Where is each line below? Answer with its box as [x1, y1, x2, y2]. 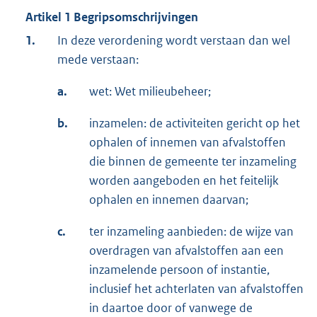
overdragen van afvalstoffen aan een [89, 242, 284, 258]
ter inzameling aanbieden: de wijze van [89, 223, 294, 239]
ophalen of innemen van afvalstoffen [89, 134, 286, 150]
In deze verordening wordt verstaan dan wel [57, 32, 290, 48]
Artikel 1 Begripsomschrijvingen [25, 8, 198, 25]
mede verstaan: [57, 51, 139, 67]
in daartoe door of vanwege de [89, 299, 253, 316]
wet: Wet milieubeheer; [89, 83, 211, 99]
